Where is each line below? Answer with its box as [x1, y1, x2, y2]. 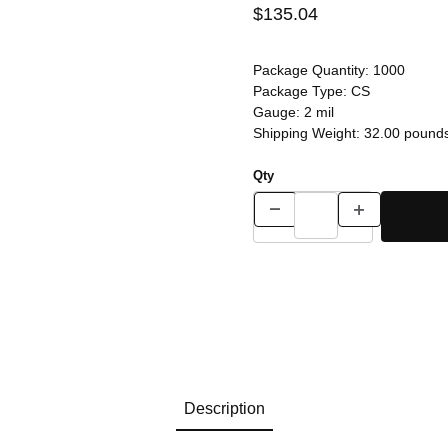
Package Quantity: [252, 61, 373, 78]
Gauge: [252, 103, 304, 120]
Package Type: [252, 82, 351, 99]
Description [183, 400, 265, 418]
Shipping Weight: [252, 124, 364, 141]
